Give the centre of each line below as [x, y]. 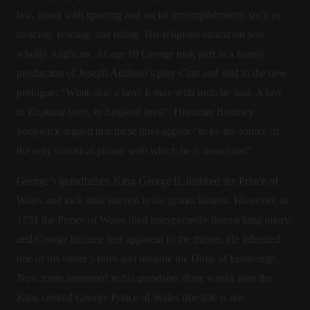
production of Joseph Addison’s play [98, 73]
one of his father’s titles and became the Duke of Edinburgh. [148, 258]
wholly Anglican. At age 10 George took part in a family [140, 54]
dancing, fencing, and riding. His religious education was [141, 34]
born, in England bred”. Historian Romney [159, 112]
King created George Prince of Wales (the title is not [130, 297]
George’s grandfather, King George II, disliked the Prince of [147, 181]
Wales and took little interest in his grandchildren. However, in [152, 200]
